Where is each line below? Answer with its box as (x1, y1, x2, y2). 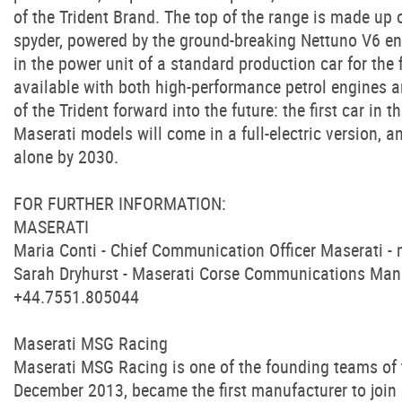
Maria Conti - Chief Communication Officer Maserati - (13, 238, 397, 262)
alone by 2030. (13, 144, 118, 169)
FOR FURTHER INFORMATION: (13, 191, 226, 215)
